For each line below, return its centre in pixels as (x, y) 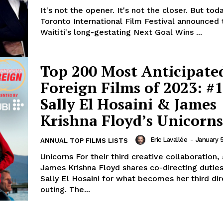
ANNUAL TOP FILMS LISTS (84, 140)
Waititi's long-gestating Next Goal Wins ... (121, 32)
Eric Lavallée (168, 139)
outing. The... (65, 189)
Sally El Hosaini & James (128, 104)
